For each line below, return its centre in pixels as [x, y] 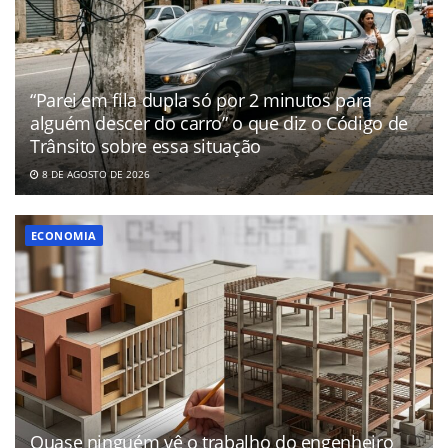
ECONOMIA [64, 236]
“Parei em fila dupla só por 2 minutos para [201, 100]
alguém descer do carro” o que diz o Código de [219, 123]
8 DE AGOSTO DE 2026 [94, 174]
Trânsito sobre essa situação [145, 146]
